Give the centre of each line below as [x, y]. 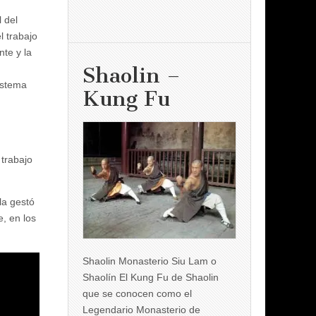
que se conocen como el [137, 293]
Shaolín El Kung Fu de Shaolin [151, 277]
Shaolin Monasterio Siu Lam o [150, 261]
